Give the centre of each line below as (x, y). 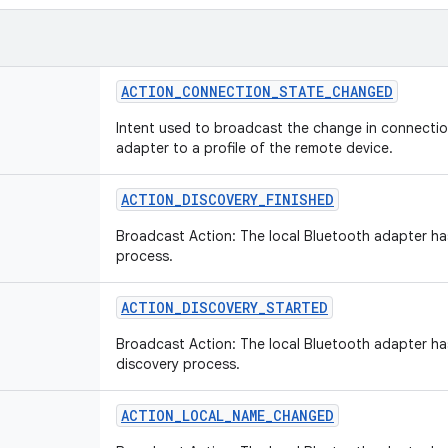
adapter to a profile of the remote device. (254, 148)
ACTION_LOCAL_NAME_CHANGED (227, 415)
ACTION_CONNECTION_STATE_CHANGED (257, 91)
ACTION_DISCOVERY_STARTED (224, 307)
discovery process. (178, 364)
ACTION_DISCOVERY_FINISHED (227, 199)
